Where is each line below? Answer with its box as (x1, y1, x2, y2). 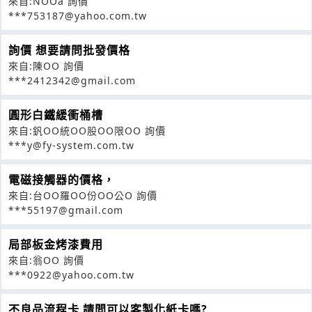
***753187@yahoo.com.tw (8, 8, 147, 22)
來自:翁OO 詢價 (8, 253, 84, 267)
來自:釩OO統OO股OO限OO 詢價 (8, 123, 166, 137)
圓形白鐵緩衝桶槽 (8, 107, 103, 123)
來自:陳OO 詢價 (8, 58, 84, 72)
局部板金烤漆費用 (8, 236, 103, 252)
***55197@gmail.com (8, 203, 123, 217)
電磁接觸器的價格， (8, 171, 115, 187)
